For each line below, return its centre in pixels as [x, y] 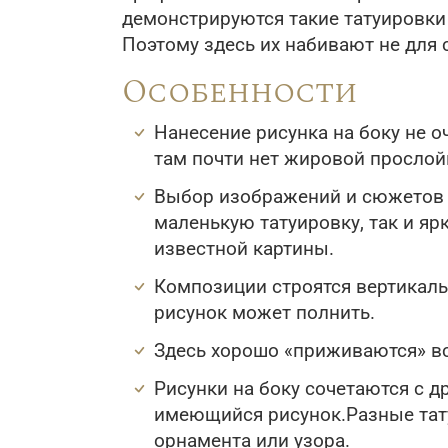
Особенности [239, 92]
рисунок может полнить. [264, 313]
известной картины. [244, 249]
